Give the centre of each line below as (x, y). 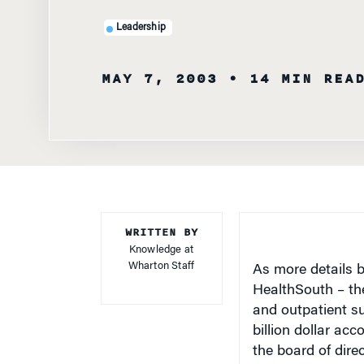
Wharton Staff (161, 240)
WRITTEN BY (161, 206)
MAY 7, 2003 (159, 53)
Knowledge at (161, 224)
